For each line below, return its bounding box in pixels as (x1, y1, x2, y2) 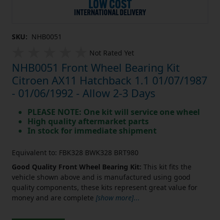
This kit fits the (143, 162, 192, 172)
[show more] (96, 193, 134, 203)
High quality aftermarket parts (27, 116, 149, 127)
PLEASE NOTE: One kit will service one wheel (27, 107, 200, 118)
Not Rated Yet (89, 48, 134, 57)
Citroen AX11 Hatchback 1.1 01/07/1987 (12, 73, 207, 88)
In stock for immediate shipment (27, 125, 157, 137)
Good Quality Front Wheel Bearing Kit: (12, 162, 143, 172)
